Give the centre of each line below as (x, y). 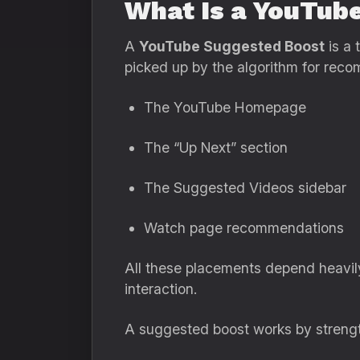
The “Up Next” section (216, 147)
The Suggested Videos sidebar (245, 188)
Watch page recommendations (244, 228)
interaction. (161, 289)
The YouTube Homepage (225, 107)
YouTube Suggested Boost (232, 46)
